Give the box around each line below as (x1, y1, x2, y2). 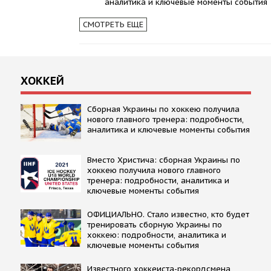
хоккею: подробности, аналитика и (87, 229, 226, 240)
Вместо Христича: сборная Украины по (87, 154, 240, 165)
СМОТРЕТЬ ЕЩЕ (82, 19, 143, 30)
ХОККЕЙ (20, 73, 64, 88)
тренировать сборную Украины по (87, 219, 222, 230)
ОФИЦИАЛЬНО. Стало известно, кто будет (87, 209, 249, 220)
